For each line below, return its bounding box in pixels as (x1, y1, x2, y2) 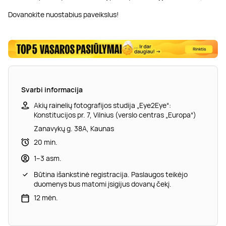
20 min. (34, 137, 58, 147)
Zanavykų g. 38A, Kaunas (34, 124, 114, 134)
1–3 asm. (34, 153, 62, 163)
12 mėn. (34, 193, 58, 203)
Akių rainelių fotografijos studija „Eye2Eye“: (34, 100, 171, 110)
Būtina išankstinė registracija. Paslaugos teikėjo (34, 169, 188, 180)
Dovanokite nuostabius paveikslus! (8, 9, 119, 19)
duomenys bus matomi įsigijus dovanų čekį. (34, 179, 172, 189)
